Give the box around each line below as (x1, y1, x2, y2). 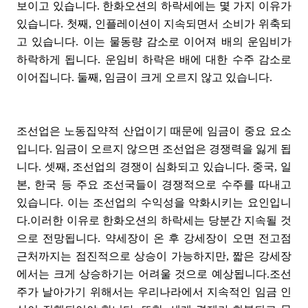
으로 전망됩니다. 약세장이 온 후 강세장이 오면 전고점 (16, 232, 291, 244)
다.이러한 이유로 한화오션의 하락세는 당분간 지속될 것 (16, 214, 291, 226)
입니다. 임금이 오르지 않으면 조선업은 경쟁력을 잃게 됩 (16, 143, 291, 155)
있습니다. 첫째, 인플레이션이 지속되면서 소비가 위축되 (16, 18, 291, 30)
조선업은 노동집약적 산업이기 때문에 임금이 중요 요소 (16, 125, 291, 137)
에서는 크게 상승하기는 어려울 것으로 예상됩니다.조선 (16, 268, 291, 280)
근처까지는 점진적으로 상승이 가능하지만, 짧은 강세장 (16, 250, 291, 262)
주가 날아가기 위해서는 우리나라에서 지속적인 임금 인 (16, 286, 291, 298)
